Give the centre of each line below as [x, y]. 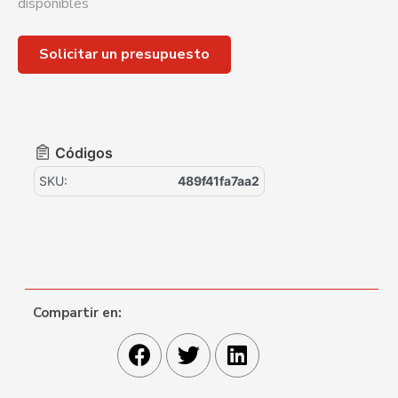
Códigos [84, 152]
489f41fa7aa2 [219, 180]
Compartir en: [77, 312]
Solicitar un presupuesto [124, 54]
